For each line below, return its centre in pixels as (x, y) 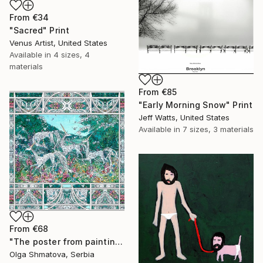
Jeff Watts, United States (184, 117)
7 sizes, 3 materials (218, 129)
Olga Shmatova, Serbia (52, 254)
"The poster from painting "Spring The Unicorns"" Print (119, 242)
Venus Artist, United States (58, 43)
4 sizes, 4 (72, 55)
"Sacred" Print (40, 31)
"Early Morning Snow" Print (196, 104)
